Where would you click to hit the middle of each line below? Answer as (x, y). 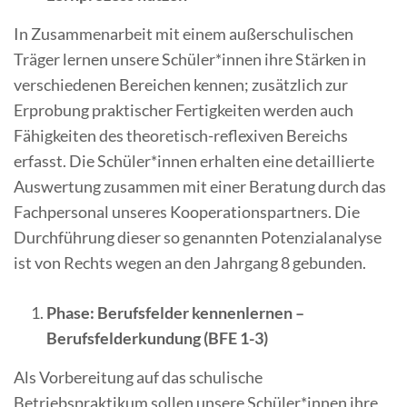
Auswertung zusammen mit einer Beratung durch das (200, 187)
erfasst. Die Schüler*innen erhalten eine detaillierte (194, 161)
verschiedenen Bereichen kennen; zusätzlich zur (181, 85)
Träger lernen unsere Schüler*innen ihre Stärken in (190, 60)
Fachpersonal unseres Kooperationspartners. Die (187, 212)
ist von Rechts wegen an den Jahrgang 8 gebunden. (190, 263)
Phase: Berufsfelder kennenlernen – (175, 313)
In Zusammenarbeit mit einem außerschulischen (184, 34)
